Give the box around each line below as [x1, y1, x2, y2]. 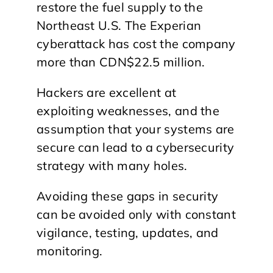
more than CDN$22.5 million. [37, 54, 205, 69]
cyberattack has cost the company [37, 35, 236, 51]
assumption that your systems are [37, 121, 235, 136]
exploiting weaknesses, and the [37, 102, 219, 118]
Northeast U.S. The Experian [37, 17, 202, 33]
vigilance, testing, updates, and [37, 224, 219, 240]
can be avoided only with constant [37, 206, 236, 222]
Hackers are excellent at [37, 84, 177, 100]
